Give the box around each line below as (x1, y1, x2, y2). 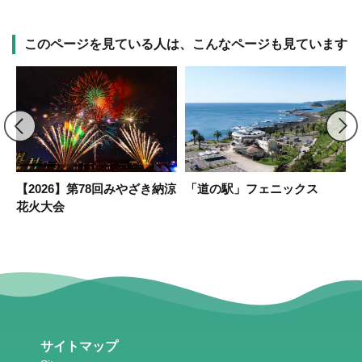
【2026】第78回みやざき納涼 (16, 181, 176, 196)
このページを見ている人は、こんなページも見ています (24, 36, 347, 51)
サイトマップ (40, 339, 118, 353)
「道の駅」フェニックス (185, 181, 318, 196)
